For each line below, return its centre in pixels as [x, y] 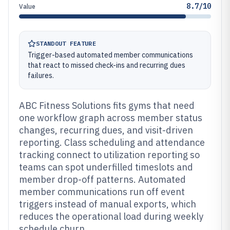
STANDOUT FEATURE [66, 43]
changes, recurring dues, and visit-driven [106, 130]
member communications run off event [102, 192]
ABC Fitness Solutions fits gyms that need [107, 106]
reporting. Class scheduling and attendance [112, 142]
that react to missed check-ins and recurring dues [107, 65]
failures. [41, 75]
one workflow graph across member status [111, 118]
